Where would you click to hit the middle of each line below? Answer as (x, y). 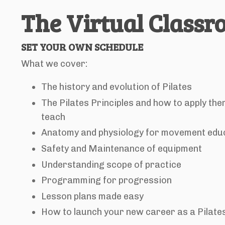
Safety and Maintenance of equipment (122, 149)
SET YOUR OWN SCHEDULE (82, 47)
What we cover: (54, 64)
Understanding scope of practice (112, 164)
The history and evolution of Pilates (117, 87)
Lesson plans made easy (92, 196)
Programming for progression (106, 181)
